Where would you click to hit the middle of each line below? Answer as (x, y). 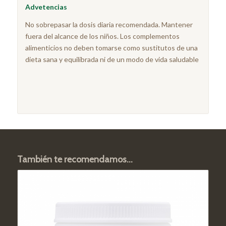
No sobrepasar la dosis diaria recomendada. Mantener (109, 24)
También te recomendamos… (75, 160)
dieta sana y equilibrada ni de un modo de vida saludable (112, 59)
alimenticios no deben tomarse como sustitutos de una (111, 47)
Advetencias (46, 7)
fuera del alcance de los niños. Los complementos (102, 36)
